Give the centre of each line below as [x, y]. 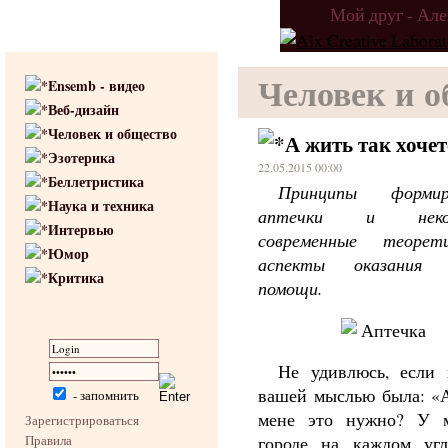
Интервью [81, 229]
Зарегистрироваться [82, 420]
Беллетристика [96, 181]
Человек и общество [112, 133]
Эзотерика [81, 157]
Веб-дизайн [83, 109]
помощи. [290, 288]
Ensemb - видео [96, 85]
